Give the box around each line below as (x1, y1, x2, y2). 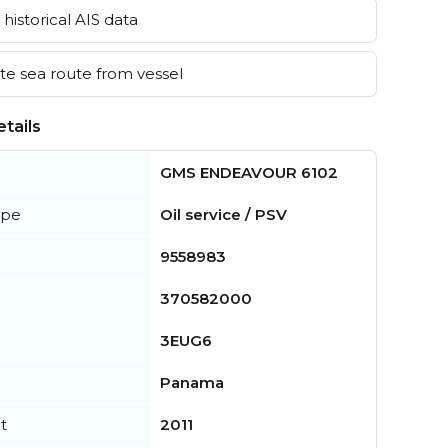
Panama (160, 372, 224, 392)
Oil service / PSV (160, 204, 287, 224)
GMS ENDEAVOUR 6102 (160, 162, 338, 182)
